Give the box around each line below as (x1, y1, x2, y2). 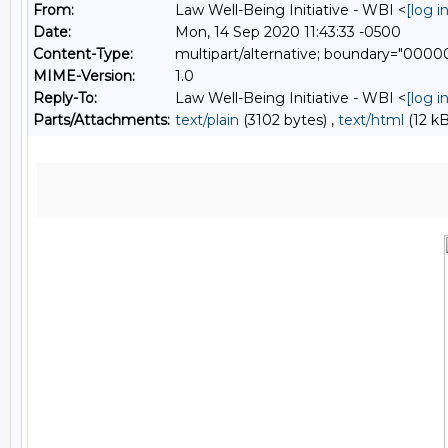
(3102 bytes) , (239, 111, 338, 129)
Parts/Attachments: (33, 111, 170, 129)
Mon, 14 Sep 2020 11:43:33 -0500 (175, 23, 401, 41)
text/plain (175, 111, 239, 129)
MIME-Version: (33, 67, 135, 85)
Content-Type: (33, 45, 133, 63)
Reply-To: (33, 89, 97, 107)
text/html (338, 111, 404, 129)
